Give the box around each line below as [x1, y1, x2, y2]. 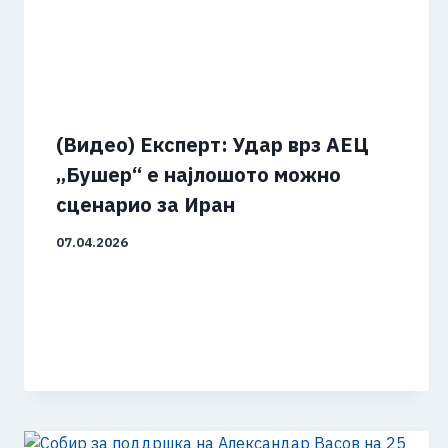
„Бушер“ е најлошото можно [56, 161, 341, 189]
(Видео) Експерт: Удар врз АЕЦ [56, 131, 369, 159]
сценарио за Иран [56, 191, 235, 219]
